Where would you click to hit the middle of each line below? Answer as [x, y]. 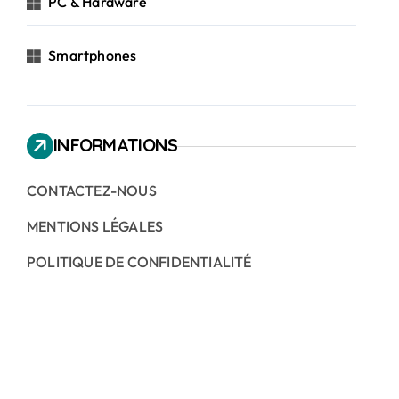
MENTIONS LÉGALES [95, 226]
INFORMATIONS [116, 145]
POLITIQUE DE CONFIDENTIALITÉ [139, 262]
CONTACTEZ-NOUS [92, 191]
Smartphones [93, 55]
